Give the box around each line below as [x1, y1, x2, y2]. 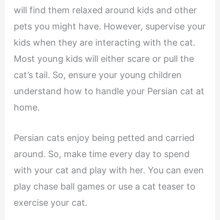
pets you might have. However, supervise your [13, 21, 206, 32]
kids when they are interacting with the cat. [13, 37, 195, 48]
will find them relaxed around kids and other [13, 5, 197, 16]
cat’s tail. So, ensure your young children [13, 70, 182, 81]
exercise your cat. [13, 197, 87, 208]
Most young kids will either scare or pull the [13, 54, 194, 64]
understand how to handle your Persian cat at [13, 86, 204, 97]
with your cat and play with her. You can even [13, 165, 204, 176]
